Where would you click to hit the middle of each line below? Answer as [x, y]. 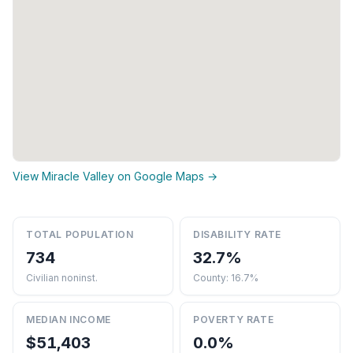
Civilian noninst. [62, 277]
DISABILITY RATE [237, 234]
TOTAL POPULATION [80, 234]
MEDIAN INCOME [69, 319]
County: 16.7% [226, 277]
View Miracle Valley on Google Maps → [115, 176]
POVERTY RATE [234, 319]
